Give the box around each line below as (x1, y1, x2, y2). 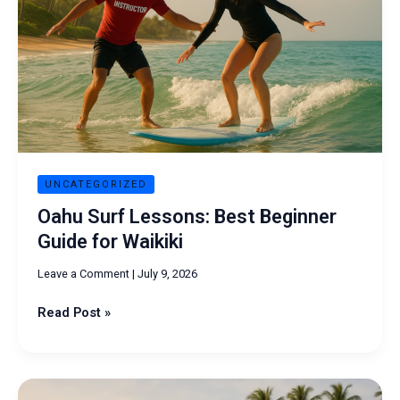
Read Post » (37, 304, 111, 321)
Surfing (36, 380, 81, 397)
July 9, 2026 (137, 266, 197, 280)
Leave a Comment (37, 266, 129, 280)
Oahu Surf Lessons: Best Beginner (37, 204, 337, 228)
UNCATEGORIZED (44, 178, 147, 190)
